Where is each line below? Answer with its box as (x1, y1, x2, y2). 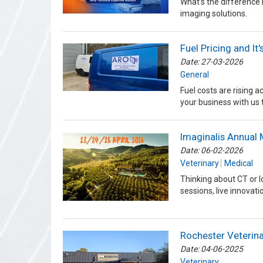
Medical (224, 159, 253, 168)
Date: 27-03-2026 (180, 57, 243, 67)
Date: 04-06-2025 (180, 244, 243, 254)
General (180, 70, 209, 80)
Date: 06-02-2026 (180, 146, 243, 156)
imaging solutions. (180, 9, 247, 19)
